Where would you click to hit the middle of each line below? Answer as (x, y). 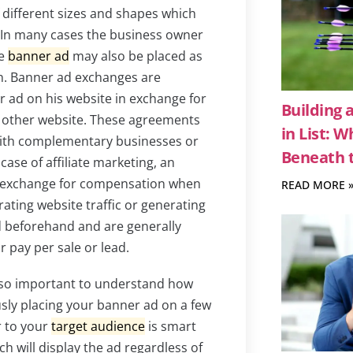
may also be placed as (136, 56)
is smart (171, 326)
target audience (98, 326)
